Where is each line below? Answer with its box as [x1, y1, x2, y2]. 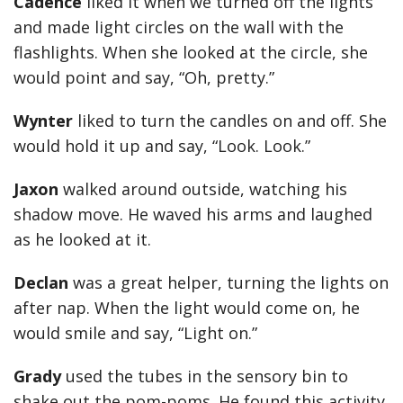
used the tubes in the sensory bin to [66, 365, 348, 387]
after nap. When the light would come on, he [13, 297, 360, 318]
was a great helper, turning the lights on [73, 272, 389, 293]
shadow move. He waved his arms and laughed [13, 203, 372, 225]
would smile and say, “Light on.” [13, 322, 262, 344]
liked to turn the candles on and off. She [77, 110, 387, 131]
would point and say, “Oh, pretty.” [13, 67, 279, 88]
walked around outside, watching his [63, 178, 347, 200]
